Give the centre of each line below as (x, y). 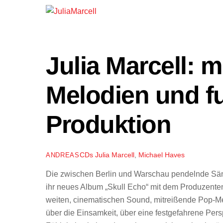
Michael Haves (161, 155)
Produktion (109, 124)
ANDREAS (63, 155)
